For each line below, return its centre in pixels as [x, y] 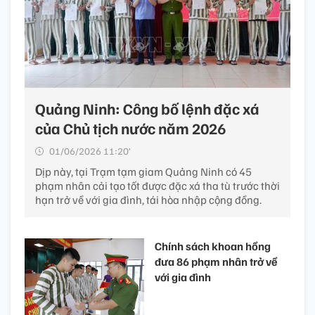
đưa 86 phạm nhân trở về [216, 262]
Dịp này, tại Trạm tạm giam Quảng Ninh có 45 [143, 172]
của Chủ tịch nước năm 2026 [130, 128]
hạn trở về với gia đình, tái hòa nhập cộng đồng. [148, 200]
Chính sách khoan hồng [213, 246]
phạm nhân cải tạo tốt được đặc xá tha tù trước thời [157, 186]
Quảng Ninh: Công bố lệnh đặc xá [147, 109]
